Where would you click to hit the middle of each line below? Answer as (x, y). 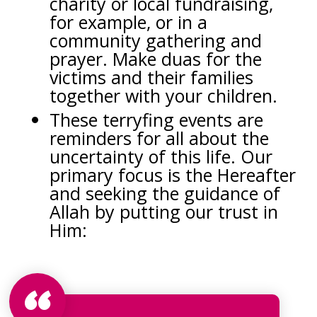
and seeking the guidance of (165, 193)
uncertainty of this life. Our (161, 156)
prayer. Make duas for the (156, 58)
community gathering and (156, 40)
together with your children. (163, 95)
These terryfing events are (156, 119)
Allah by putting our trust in (164, 211)
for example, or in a (128, 22)
